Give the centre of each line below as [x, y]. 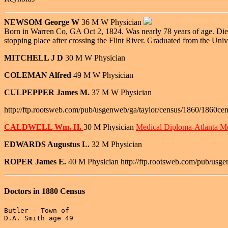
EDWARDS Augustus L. [47, 145]
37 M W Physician [122, 93]
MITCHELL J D [35, 58]
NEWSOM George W [43, 22]
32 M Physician [116, 145]
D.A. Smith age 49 [39, 218]
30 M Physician [110, 127]
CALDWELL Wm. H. [44, 127]
